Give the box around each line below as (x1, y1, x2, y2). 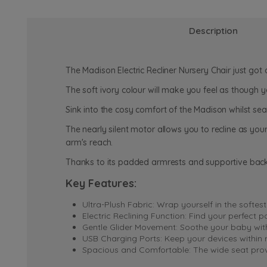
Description (188, 24, 238, 36)
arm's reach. (66, 137, 116, 148)
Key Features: (66, 176, 136, 191)
